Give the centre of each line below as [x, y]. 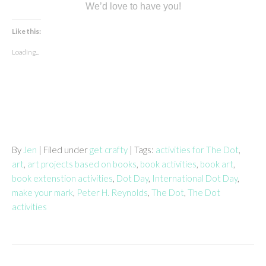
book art [217, 164]
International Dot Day [195, 178]
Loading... [26, 52]
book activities [168, 164]
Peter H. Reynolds [112, 192]
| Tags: [142, 149]
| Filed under [64, 149]
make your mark [42, 192]
